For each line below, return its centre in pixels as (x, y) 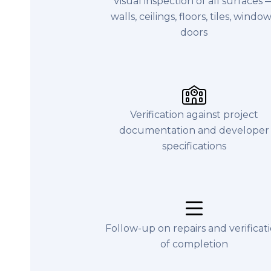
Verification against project (194, 115)
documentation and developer (194, 130)
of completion (194, 244)
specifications (194, 146)
